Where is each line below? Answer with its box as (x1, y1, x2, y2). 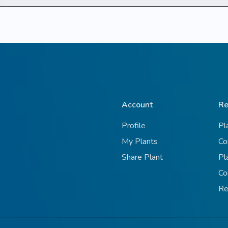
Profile (122, 120, 146, 132)
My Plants (122, 136, 158, 148)
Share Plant (122, 152, 163, 163)
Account (122, 99, 153, 111)
